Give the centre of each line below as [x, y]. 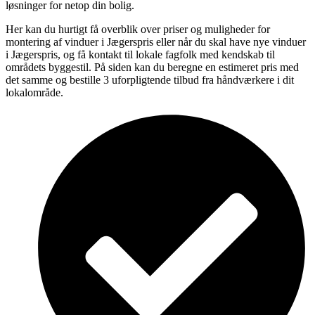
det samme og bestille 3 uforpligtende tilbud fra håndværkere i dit [150, 79]
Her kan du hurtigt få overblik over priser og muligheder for [138, 29]
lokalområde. [34, 92]
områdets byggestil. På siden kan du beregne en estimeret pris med [152, 67]
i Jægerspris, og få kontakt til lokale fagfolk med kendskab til [140, 54]
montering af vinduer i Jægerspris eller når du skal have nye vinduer [156, 41]
